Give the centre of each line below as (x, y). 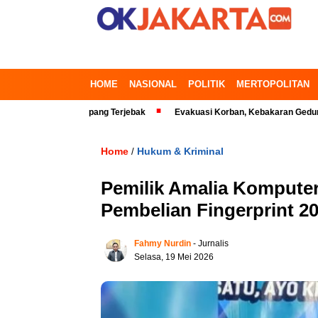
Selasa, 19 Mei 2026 (174, 257)
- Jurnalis (211, 243)
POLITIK (207, 84)
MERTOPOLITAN (273, 84)
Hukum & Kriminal (180, 151)
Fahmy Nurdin (163, 243)
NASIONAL (153, 84)
